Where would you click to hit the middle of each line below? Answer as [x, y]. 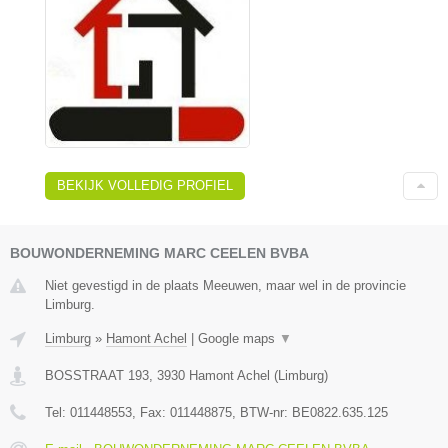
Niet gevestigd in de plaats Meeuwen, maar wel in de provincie [225, 286]
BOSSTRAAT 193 [97, 376]
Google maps [238, 339]
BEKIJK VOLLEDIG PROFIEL [145, 186]
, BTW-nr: [262, 413]
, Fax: [151, 413]
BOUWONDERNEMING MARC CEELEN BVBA [159, 253]
